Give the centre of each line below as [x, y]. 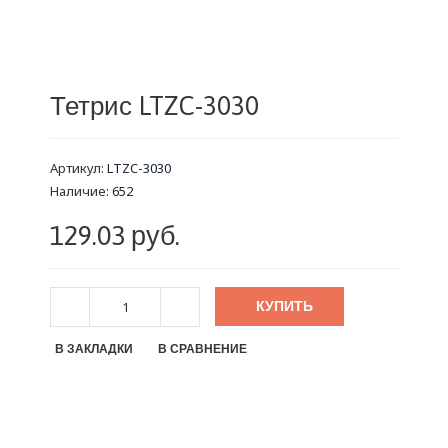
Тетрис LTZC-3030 [154, 106]
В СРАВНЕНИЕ [202, 349]
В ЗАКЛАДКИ [94, 349]
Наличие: [81, 191]
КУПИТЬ [284, 306]
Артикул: [78, 168]
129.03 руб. [115, 235]
